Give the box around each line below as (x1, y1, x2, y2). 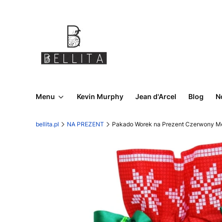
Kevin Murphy (77, 92, 123, 101)
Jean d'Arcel (135, 92, 176, 101)
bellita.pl (36, 120, 59, 128)
